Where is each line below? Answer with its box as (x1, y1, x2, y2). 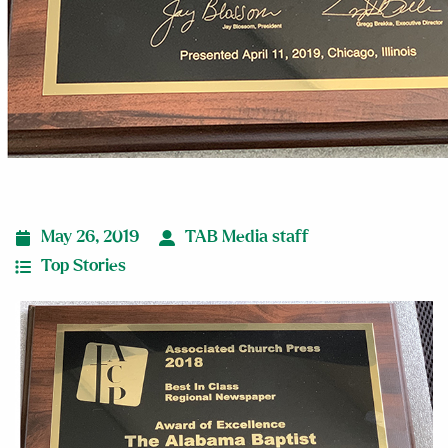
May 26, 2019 (41, 229, 139, 245)
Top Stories (41, 258, 126, 274)
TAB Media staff (185, 229, 309, 245)
